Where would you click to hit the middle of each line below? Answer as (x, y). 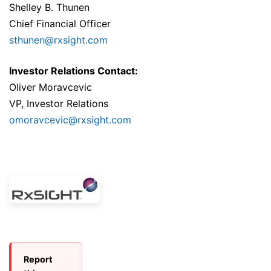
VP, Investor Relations (59, 104)
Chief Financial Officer (60, 24)
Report (38, 260)
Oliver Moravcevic (51, 87)
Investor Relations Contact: (73, 71)
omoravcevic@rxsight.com (70, 120)
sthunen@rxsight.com (58, 40)
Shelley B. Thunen (49, 8)
